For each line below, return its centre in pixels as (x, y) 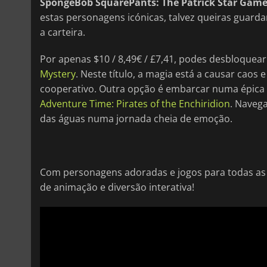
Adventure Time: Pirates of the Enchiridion (135, 103)
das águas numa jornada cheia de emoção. (136, 118)
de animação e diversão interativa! (117, 187)
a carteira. (63, 32)
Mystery (58, 74)
